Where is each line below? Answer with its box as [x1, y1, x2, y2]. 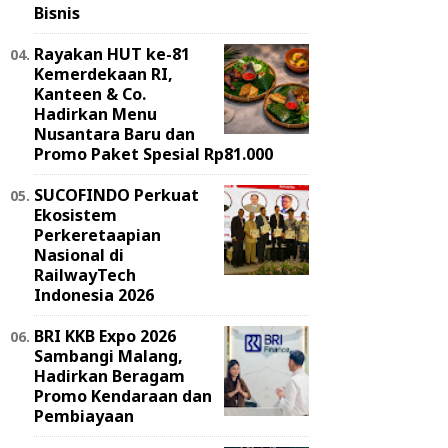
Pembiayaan [34, 404, 134, 427]
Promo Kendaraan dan [34, 384, 212, 407]
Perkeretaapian [34, 223, 161, 246]
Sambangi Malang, [34, 344, 183, 367]
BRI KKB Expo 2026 [34, 324, 176, 347]
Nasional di [34, 243, 124, 266]
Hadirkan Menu [34, 102, 157, 125]
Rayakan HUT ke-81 [34, 42, 190, 65]
